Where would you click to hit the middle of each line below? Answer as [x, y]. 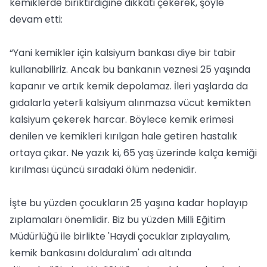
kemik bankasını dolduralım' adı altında [100, 253]
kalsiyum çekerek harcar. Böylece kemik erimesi [122, 119]
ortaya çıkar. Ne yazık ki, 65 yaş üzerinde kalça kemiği [133, 153]
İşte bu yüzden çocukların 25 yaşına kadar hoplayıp [129, 203]
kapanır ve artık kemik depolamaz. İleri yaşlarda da [129, 86]
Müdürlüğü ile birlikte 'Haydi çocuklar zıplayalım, [120, 236]
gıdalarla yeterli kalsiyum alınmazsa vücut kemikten [130, 103]
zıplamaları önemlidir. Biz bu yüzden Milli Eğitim [117, 220]
